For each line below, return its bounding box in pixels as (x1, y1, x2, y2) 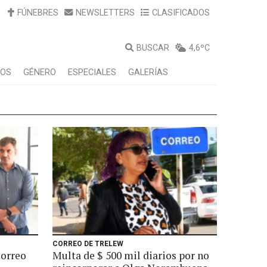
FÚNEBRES (17, 8, 58, 18)
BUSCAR (136, 43, 169, 53)
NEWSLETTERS (76, 8, 135, 18)
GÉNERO (23, 67, 56, 77)
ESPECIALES (68, 67, 116, 77)
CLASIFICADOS (152, 8, 210, 18)
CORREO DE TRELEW (52, 240, 123, 248)
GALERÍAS (128, 67, 168, 77)
